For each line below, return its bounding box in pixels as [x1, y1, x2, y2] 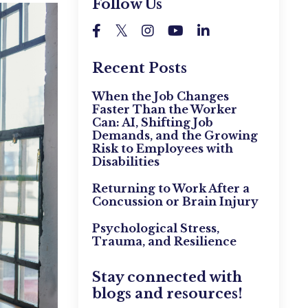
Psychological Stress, [91, 221, 219, 236]
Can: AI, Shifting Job [91, 115, 213, 130]
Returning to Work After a [91, 181, 250, 196]
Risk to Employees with [91, 142, 233, 156]
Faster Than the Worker [91, 102, 237, 117]
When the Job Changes [91, 89, 229, 104]
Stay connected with [91, 269, 242, 286]
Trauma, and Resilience [91, 234, 236, 249]
